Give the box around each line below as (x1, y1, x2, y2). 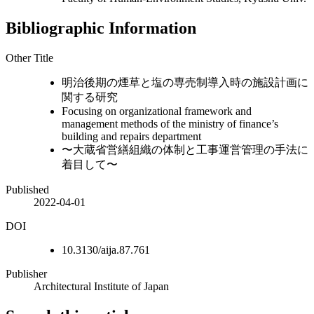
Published (6, 183, 49, 196)
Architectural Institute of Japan (34, 280, 169, 292)
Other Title (6, 51, 53, 64)
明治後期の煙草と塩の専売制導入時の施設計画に (62, 76, 308, 88)
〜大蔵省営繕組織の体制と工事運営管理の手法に (62, 143, 308, 156)
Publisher (6, 267, 47, 280)
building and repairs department (62, 130, 201, 142)
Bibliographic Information (6, 18, 196, 37)
